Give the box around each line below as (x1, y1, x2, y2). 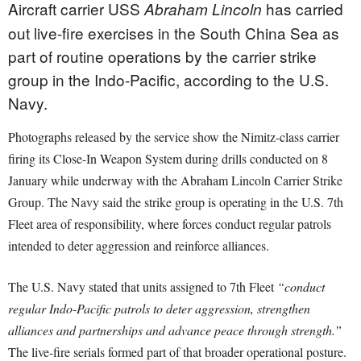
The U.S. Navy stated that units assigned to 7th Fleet (8, 278, 277, 296)
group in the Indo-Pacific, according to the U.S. (8, 68, 329, 91)
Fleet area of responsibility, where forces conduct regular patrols (8, 215, 331, 233)
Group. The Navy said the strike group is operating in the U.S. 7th (8, 193, 343, 211)
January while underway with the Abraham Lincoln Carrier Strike (8, 172, 342, 189)
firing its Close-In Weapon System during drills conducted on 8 (8, 150, 328, 168)
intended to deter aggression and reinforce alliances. (8, 237, 269, 255)
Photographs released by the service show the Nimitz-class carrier (8, 128, 339, 146)
